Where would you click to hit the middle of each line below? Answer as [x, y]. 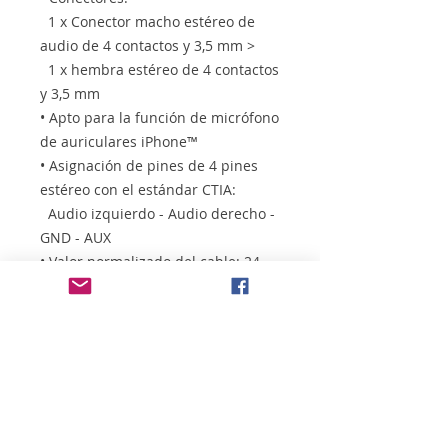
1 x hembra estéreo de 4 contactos [159, 69]
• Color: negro [85, 381]
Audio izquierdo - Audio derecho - [157, 213]
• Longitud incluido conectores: [143, 309]
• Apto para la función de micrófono [159, 117]
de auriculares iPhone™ [119, 141]
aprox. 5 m [75, 333]
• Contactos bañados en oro [132, 357]
